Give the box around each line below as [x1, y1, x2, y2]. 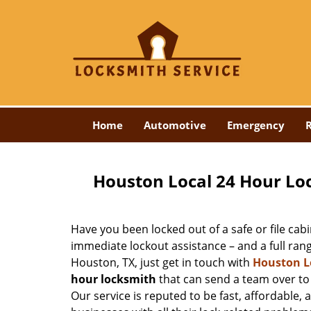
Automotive [143, 118, 206, 132]
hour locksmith [71, 271, 156, 287]
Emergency [226, 118, 285, 132]
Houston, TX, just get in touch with [71, 255, 253, 270]
